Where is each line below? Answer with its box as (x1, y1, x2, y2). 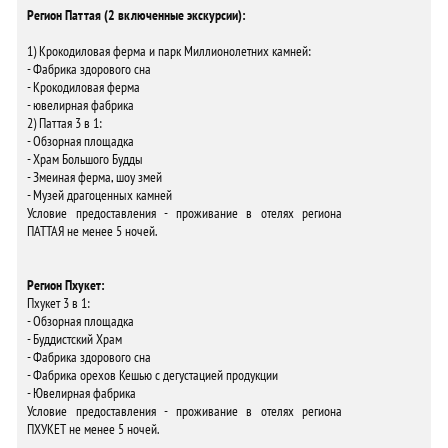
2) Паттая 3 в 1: (27, 114, 102, 132)
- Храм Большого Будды (27, 150, 143, 168)
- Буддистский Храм (27, 330, 122, 348)
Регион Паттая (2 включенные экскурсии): (27, 6, 246, 24)
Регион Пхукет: (27, 276, 105, 294)
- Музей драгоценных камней (27, 186, 172, 204)
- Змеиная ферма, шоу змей (27, 168, 162, 186)
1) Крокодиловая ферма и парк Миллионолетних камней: (27, 42, 311, 60)
